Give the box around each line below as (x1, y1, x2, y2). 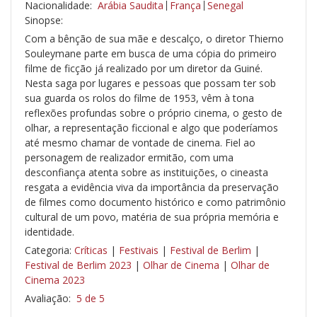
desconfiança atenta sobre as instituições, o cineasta (25, 166, 268, 180)
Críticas (74, 243, 108, 258)
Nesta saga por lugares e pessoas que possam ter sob (25, 76, 276, 91)
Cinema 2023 (25, 273, 85, 287)
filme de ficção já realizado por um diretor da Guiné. (25, 62, 263, 76)
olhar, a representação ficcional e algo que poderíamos (25, 121, 278, 135)
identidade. (25, 225, 74, 239)
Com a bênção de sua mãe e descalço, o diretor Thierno (25, 32, 284, 46)
